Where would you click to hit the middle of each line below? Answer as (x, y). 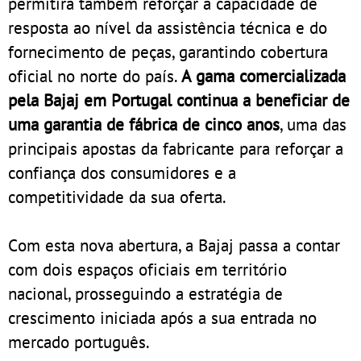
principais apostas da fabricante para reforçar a (176, 149)
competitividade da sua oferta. (117, 197)
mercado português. (79, 342)
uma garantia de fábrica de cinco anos (144, 124)
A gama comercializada (263, 76)
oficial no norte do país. (95, 76)
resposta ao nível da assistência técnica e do (168, 28)
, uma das (313, 124)
